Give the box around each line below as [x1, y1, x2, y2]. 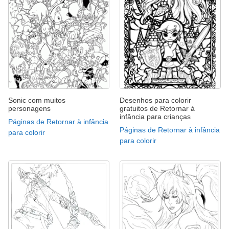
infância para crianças [120, 112, 191, 121]
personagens [8, 104, 51, 112]
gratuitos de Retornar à [120, 104, 195, 112]
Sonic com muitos [8, 96, 65, 104]
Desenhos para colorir [120, 96, 191, 104]
